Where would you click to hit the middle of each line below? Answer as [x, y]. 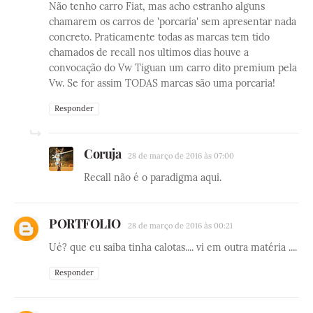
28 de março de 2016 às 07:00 [181, 155]
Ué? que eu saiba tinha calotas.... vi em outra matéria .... [173, 247]
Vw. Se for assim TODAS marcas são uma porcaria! [162, 83]
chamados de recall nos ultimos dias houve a [149, 52]
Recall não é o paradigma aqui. [153, 177]
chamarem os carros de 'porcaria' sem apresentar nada [173, 21]
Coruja [102, 153]
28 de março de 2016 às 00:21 [180, 225]
